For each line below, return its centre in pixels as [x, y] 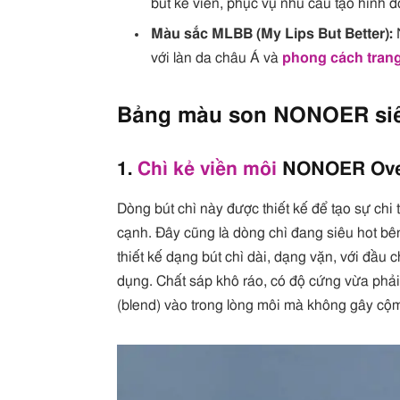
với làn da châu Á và [217, 58]
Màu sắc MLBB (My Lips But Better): [272, 34]
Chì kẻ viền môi [208, 170]
